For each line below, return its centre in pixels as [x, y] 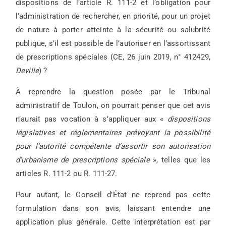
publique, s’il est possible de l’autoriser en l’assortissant [113, 43]
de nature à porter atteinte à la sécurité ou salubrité [113, 30]
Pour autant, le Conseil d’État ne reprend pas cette [113, 194]
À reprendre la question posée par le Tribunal [113, 92]
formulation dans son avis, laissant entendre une [113, 208]
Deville [27, 70]
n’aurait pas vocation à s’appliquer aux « [92, 119]
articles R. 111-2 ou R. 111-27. [67, 173]
